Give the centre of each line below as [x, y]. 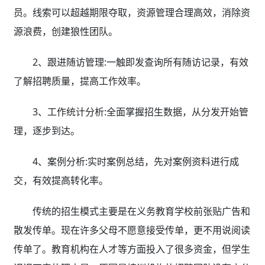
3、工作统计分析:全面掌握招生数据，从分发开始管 [140, 112]
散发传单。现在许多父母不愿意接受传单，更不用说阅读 [132, 230]
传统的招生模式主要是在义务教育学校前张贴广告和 [141, 211]
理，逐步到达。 [46, 130]
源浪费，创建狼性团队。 [65, 31]
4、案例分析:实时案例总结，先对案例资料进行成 [135, 161]
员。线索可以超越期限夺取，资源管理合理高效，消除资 [132, 12]
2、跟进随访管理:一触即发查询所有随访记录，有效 [140, 62]
